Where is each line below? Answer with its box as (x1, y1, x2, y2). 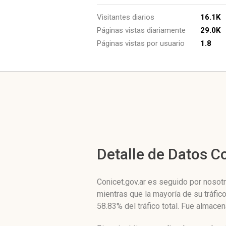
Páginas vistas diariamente (97, 26, 186, 35)
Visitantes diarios (97, 13, 154, 22)
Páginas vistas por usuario (97, 39, 185, 48)
